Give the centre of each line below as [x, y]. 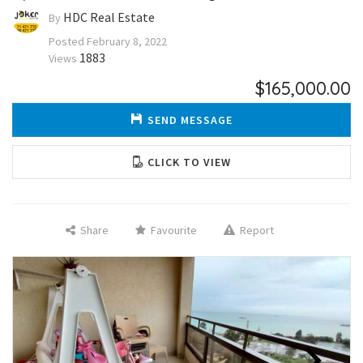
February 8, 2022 [127, 41]
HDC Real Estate [109, 17]
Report [256, 230]
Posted [68, 41]
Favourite [173, 230]
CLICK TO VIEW [189, 162]
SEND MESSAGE [190, 120]
